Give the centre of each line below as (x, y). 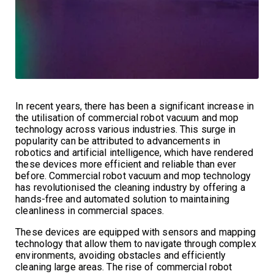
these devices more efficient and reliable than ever (126, 164)
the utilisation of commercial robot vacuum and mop (127, 117)
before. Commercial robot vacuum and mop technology (133, 176)
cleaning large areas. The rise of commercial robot (124, 267)
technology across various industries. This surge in (126, 129)
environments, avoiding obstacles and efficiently (121, 255)
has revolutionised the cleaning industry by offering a (130, 187)
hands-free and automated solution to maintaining (123, 199)
